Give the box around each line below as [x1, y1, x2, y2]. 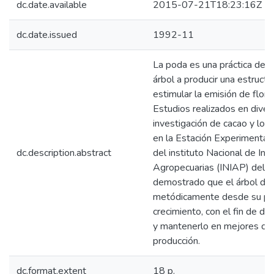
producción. [153, 234, 200, 248]
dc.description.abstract [17, 146, 111, 160]
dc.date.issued [17, 28, 77, 42]
